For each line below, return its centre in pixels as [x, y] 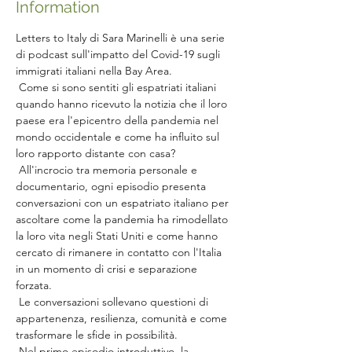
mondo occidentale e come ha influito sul [119, 137]
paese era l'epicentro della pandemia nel [119, 120]
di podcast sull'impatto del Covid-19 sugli [119, 54]
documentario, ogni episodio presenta [112, 186]
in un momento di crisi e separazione [108, 269]
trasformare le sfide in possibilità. [97, 335]
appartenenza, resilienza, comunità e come [123, 318]
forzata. [34, 285]
